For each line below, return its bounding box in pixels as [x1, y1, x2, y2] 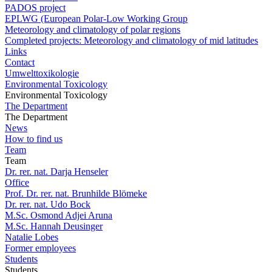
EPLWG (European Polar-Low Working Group [5, 13, 188, 24]
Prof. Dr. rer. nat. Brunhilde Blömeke [5, 188, 147, 199]
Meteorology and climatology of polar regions [5, 24, 180, 35]
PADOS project [5, 2, 66, 13]
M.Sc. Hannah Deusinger [5, 221, 103, 231]
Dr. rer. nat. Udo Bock [5, 199, 90, 209]
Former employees [5, 243, 76, 253]
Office [5, 177, 29, 188]
